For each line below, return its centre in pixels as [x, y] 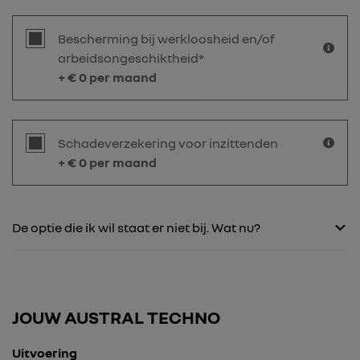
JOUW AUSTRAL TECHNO [116, 317]
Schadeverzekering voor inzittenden [168, 143]
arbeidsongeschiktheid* [131, 58]
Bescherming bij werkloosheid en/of [166, 39]
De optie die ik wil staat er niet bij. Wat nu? [136, 228]
